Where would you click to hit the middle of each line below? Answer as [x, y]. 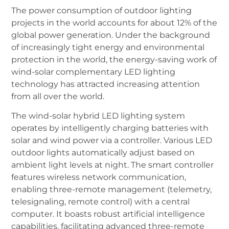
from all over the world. [58, 96]
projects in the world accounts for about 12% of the [114, 22]
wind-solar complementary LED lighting [94, 72]
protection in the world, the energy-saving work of [114, 59]
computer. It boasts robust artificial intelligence [108, 214]
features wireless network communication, [99, 177]
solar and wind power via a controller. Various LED [112, 141]
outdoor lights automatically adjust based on [103, 153]
